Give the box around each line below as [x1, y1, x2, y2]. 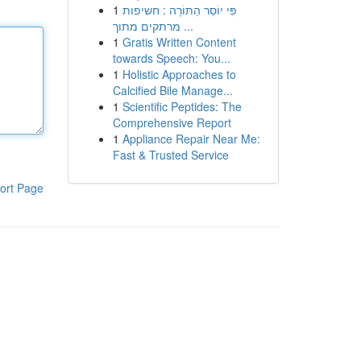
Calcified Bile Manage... [112, 82, 233, 98]
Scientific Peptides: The [122, 98, 242, 114]
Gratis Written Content [122, 34, 236, 50]
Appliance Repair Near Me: [122, 131, 260, 147]
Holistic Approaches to [122, 66, 236, 82]
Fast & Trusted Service [112, 147, 229, 163]
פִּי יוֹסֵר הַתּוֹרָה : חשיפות [122, 2, 237, 18]
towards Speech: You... [112, 50, 230, 66]
